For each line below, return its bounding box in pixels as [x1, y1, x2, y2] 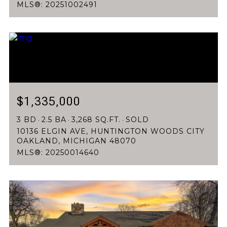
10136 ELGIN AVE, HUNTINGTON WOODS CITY [17, 127, 205, 136]
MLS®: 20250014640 [17, 148, 99, 158]
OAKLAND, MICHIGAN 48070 [17, 136, 136, 146]
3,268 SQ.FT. [71, 115, 121, 125]
